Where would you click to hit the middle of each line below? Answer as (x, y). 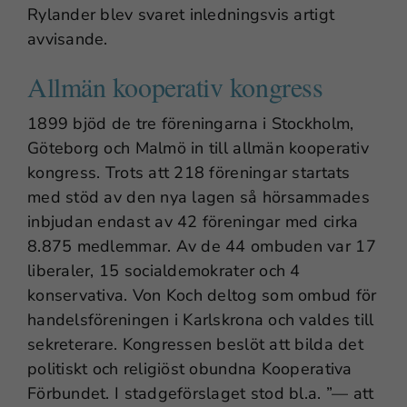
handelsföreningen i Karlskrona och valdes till (201, 319)
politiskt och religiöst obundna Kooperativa (190, 368)
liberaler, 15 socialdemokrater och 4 (164, 270)
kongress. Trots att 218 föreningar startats (189, 172)
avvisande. (68, 39)
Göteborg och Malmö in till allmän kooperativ (198, 148)
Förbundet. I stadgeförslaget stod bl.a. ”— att (201, 393)
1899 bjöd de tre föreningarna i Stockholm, (191, 123)
